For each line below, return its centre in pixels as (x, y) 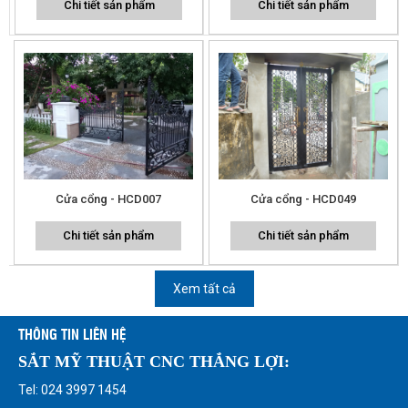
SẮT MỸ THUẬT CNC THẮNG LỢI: (154, 361)
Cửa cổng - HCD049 (303, 199)
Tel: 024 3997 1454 (72, 389)
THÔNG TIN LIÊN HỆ (72, 333)
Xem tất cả (204, 288)
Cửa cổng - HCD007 (108, 199)
